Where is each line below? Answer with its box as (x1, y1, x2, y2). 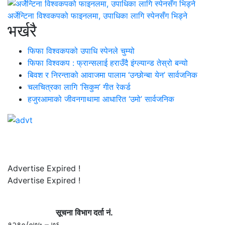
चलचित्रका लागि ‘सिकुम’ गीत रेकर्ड (28, 82, 131, 92)
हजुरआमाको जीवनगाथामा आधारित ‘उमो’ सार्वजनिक (28, 94, 174, 104)
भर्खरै (8, 21, 37, 41)
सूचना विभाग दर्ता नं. (8, 207, 113, 217)
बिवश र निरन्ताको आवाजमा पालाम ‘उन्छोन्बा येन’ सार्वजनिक (28, 70, 197, 80)
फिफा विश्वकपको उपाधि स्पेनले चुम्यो (28, 46, 135, 56)
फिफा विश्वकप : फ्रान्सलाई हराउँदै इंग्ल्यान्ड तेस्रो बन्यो (28, 58, 188, 68)
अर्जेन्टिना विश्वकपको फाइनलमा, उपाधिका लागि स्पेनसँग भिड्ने (8, 11, 187, 21)
